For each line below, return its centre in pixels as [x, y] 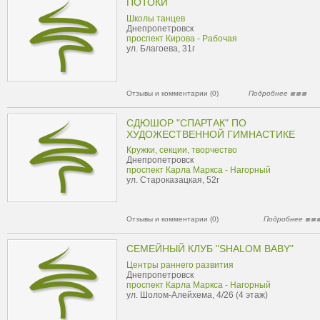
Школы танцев [156, 19]
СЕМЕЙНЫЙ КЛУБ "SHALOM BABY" [210, 249]
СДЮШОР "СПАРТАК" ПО [186, 123]
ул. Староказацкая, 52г [173, 180]
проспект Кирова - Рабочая [182, 39]
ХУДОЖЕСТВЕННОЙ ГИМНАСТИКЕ [211, 134]
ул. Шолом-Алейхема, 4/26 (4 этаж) [197, 295]
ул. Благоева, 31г [161, 49]
